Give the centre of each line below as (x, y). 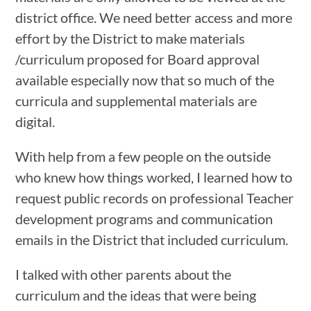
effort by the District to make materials (131, 38)
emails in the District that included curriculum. (152, 239)
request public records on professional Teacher (155, 197)
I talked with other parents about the (124, 274)
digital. (35, 121)
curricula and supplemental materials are (136, 100)
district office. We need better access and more (154, 17)
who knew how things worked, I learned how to (154, 177)
